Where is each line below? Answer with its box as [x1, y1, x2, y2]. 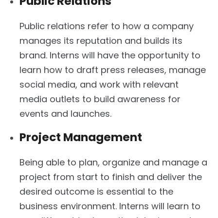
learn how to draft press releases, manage [19, 63, 206, 76]
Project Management [19, 129, 142, 145]
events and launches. [19, 107, 111, 120]
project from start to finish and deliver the [19, 170, 202, 183]
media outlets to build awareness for [19, 92, 181, 105]
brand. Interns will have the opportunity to [19, 49, 200, 61]
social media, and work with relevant [19, 78, 179, 91]
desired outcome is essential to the [19, 185, 173, 198]
